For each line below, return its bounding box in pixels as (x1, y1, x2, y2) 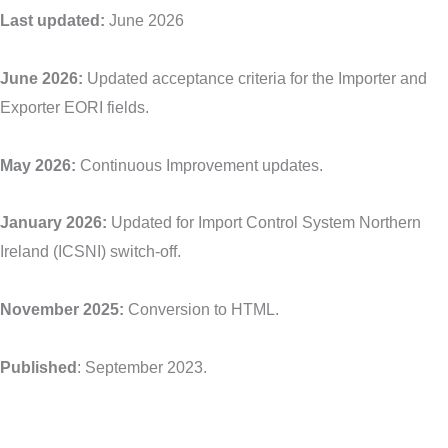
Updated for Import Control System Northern (107, 213, 421, 232)
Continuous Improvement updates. (80, 155, 323, 174)
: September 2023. (77, 357, 207, 376)
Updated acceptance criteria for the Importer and (87, 69, 427, 88)
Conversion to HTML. (128, 300, 279, 319)
